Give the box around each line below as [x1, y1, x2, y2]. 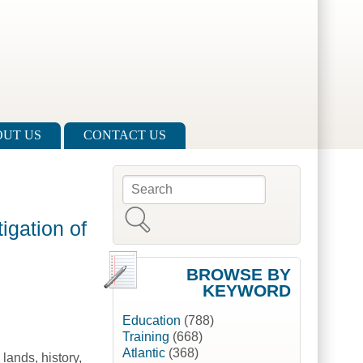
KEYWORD [202, 281, 291, 301]
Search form [122, 183, 223, 203]
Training [122, 330, 169, 344]
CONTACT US [83, 128, 166, 143]
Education [122, 314, 181, 328]
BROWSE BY [186, 265, 291, 284]
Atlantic [122, 346, 165, 361]
